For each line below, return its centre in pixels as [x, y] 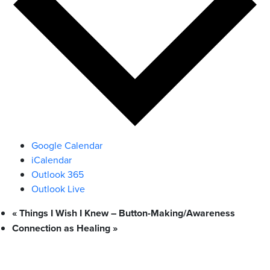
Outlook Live [58, 189]
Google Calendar [67, 146]
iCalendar [52, 160]
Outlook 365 [58, 174]
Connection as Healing [62, 228]
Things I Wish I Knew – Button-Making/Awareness [126, 213]
